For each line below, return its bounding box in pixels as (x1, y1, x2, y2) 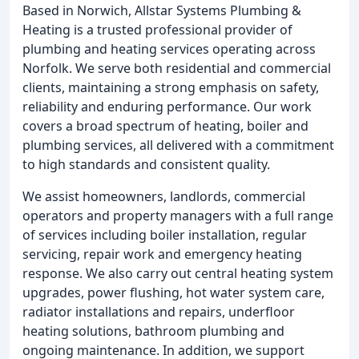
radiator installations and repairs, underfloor (22, 303, 295, 321)
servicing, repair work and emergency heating (22, 245, 302, 263)
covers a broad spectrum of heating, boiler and (22, 117, 309, 135)
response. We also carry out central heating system (22, 264, 333, 282)
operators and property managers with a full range (22, 207, 333, 224)
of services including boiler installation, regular (22, 226, 307, 244)
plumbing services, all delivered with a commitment (22, 136, 334, 154)
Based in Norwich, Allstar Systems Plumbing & (22, 2, 301, 19)
